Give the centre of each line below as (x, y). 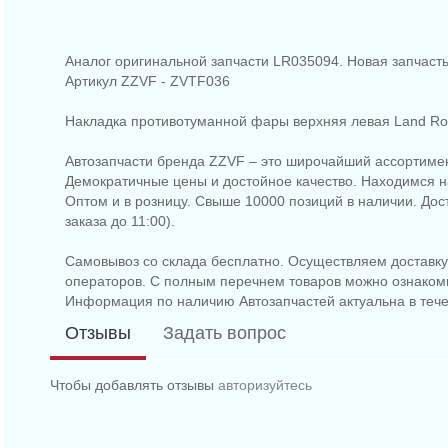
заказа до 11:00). (120, 221)
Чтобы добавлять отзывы (134, 385)
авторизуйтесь (265, 385)
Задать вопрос (224, 333)
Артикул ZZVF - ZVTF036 (147, 81)
